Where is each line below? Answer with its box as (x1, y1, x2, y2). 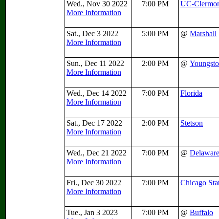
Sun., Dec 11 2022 (66, 59, 126, 67)
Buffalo (190, 208, 213, 217)
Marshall (190, 29, 217, 38)
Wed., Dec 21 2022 (66, 149, 129, 157)
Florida (180, 89, 202, 97)
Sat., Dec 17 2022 (66, 119, 124, 127)
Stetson (180, 119, 203, 127)
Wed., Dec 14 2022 (66, 89, 129, 97)
